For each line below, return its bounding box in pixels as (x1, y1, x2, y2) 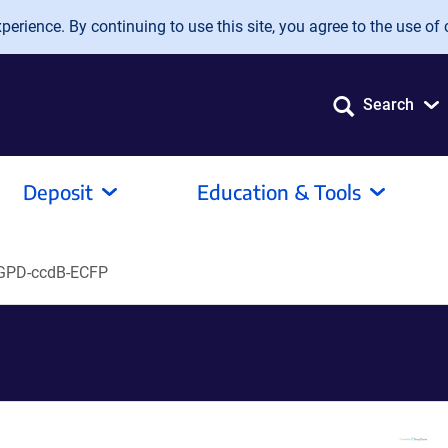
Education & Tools (197, 179, 361, 204)
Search (363, 95, 414, 114)
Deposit (23, 179, 93, 204)
